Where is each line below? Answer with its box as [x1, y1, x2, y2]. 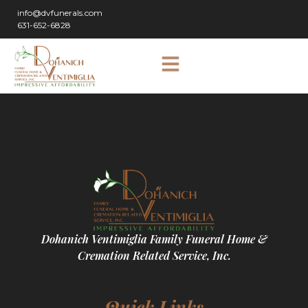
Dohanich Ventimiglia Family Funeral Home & [41, 232, 267, 246]
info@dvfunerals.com [17, 8, 102, 18]
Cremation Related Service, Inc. [77, 248, 231, 263]
